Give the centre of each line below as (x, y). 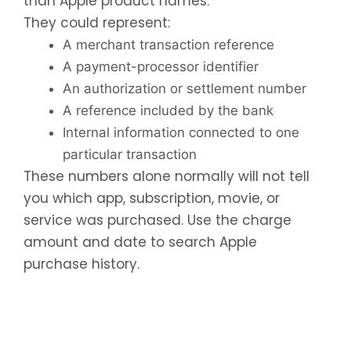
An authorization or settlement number (185, 88)
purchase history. (81, 264)
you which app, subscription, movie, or (152, 198)
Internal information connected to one (181, 132)
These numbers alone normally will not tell (166, 176)
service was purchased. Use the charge (157, 220)
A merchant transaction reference (168, 44)
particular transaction (130, 154)
